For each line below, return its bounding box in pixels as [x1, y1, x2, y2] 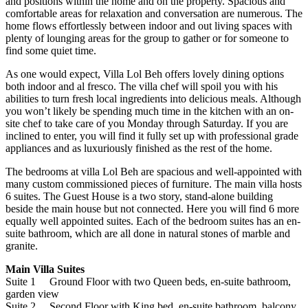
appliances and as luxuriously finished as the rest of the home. [5, 142, 272, 155]
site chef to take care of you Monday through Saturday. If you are [5, 118, 288, 130]
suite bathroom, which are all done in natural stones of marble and [5, 228, 290, 240]
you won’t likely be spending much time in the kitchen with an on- [5, 105, 294, 118]
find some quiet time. [5, 45, 96, 57]
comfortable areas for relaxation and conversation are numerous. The [5, 8, 302, 20]
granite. [5, 240, 38, 252]
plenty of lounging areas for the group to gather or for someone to [5, 32, 289, 45]
